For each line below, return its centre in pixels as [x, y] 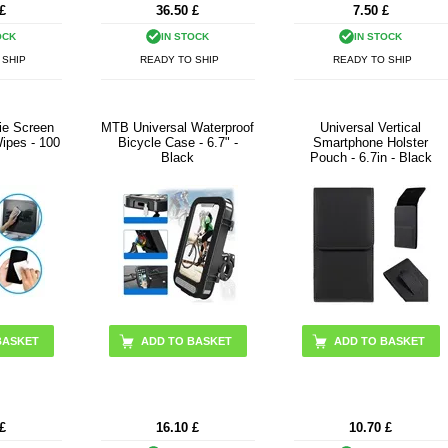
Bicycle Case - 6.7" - [177, 142]
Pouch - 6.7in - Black [370, 157]
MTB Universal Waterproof [178, 127]
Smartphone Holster [371, 142]
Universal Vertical [371, 127]
